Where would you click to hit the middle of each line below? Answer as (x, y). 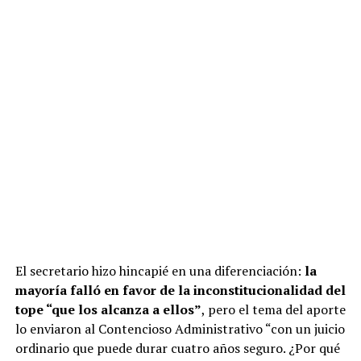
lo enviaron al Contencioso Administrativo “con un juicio (180, 328)
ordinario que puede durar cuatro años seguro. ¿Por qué (177, 348)
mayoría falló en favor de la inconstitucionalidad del (180, 290)
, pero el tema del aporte (273, 309)
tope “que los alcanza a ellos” (108, 309)
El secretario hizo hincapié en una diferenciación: (160, 270)
